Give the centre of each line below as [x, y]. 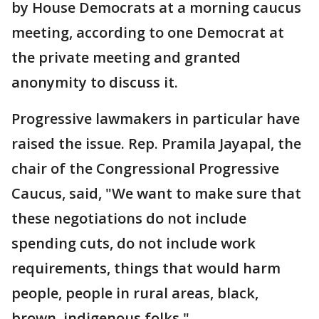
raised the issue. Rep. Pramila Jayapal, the [156, 143]
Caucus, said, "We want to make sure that [156, 193]
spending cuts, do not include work [134, 243]
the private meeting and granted [126, 57]
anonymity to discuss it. [95, 82]
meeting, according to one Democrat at [148, 32]
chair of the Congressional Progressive [145, 168]
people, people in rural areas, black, [135, 293]
